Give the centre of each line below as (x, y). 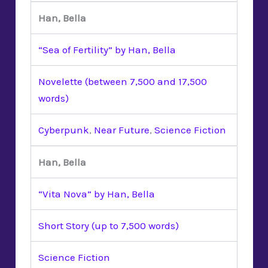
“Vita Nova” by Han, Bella (97, 194)
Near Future (122, 130)
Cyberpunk (64, 130)
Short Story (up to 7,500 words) (109, 225)
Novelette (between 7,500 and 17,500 (123, 81)
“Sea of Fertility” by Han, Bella (107, 49)
